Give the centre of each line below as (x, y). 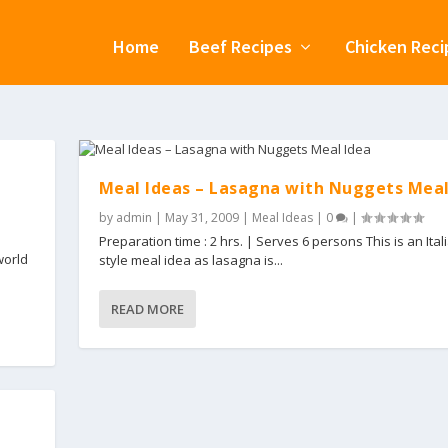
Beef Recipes (240, 46)
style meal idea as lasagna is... (190, 260)
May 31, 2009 (201, 218)
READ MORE (147, 309)
